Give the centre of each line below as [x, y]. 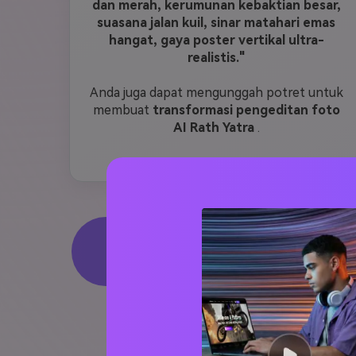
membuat [122, 110]
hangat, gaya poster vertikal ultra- [216, 40]
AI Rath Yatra [213, 128]
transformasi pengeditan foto [246, 110]
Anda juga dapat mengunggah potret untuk [216, 93]
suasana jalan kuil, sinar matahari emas [216, 23]
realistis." [216, 58]
